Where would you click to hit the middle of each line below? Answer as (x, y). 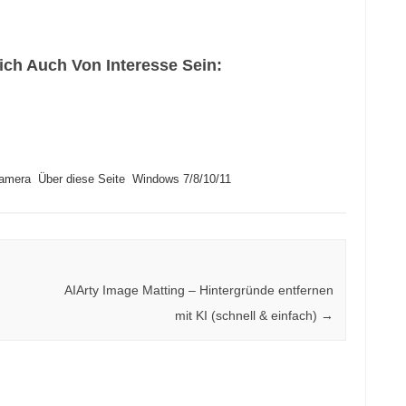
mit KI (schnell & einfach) (247, 316)
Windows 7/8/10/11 (181, 179)
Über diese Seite (81, 179)
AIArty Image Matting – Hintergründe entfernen (198, 290)
